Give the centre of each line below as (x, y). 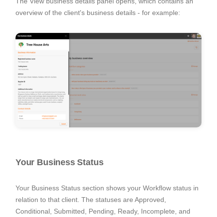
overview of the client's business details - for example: (98, 13)
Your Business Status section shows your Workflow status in (107, 188)
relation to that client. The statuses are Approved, (91, 199)
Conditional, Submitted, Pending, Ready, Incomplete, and (103, 211)
